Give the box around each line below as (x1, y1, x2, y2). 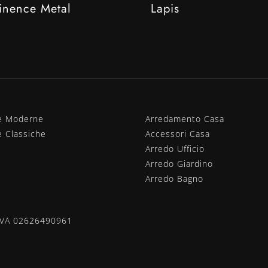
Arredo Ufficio (145, 142, 205, 154)
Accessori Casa (145, 127, 211, 139)
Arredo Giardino (145, 157, 214, 169)
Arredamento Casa (145, 112, 225, 124)
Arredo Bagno (145, 172, 204, 184)
